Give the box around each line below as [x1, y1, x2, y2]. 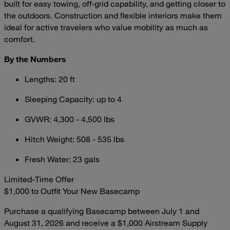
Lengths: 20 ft [25, 73, 75, 84]
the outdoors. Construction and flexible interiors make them [4, 10, 222, 21]
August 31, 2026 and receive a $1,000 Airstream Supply [4, 217, 207, 228]
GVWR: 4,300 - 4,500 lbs [25, 113, 114, 124]
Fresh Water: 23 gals [25, 154, 100, 164]
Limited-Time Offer [4, 174, 74, 184]
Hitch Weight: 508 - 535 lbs [25, 133, 124, 144]
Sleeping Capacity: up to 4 [25, 93, 122, 104]
